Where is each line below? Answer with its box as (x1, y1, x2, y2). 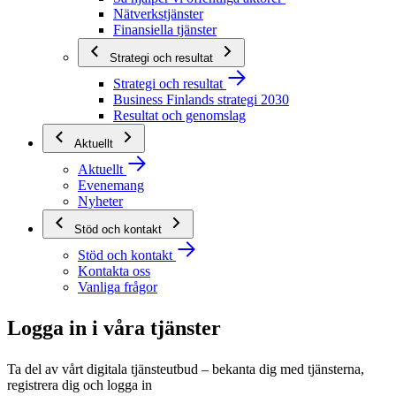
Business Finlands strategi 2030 (113, 92, 289, 107)
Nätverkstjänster (113, 6, 203, 21)
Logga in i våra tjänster (7, 316, 221, 339)
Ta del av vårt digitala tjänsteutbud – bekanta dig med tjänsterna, (7, 362, 364, 377)
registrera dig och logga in (7, 377, 152, 392)
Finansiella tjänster (113, 22, 217, 37)
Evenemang (78, 178, 144, 193)
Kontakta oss (78, 263, 150, 278)
